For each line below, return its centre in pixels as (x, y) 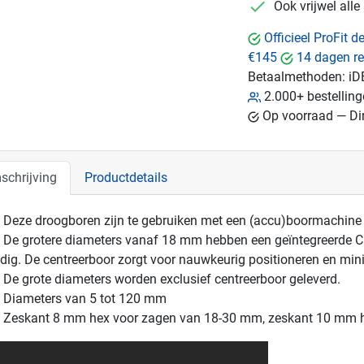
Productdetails (126, 178)
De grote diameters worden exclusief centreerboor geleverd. (172, 279)
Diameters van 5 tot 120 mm (85, 299)
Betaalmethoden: (297, 77)
